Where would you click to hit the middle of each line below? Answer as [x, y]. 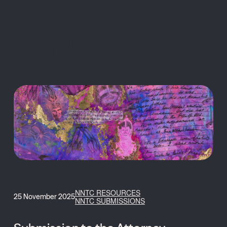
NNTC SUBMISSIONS [110, 200]
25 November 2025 [44, 196]
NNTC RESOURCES [107, 192]
